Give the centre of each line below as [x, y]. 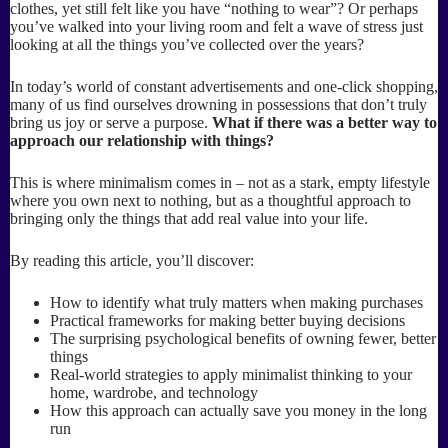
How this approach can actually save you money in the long [238, 410]
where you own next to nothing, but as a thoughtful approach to [210, 200]
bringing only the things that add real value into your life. [189, 218]
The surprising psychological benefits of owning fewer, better [243, 338]
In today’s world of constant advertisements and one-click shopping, [224, 86]
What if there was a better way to [324, 122]
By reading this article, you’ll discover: [132, 260]
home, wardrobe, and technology [154, 392]
